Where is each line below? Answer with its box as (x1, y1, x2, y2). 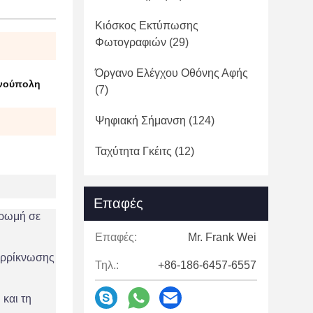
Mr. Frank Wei (188, 231, 256, 243)
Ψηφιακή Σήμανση (95, 115, 186, 126)
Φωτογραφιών (95, 36, 166, 48)
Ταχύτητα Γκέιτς (95, 145, 172, 157)
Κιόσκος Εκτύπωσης (95, 20, 198, 31)
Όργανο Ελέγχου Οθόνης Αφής (95, 67, 248, 79)
